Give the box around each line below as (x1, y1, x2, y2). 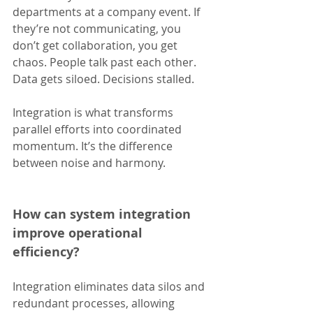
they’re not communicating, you (13, 21, 184, 37)
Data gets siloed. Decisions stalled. (13, 71, 194, 87)
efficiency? (13, 243, 80, 261)
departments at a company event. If (13, 4, 203, 20)
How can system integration (13, 205, 194, 224)
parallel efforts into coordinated (13, 122, 184, 138)
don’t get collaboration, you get (13, 38, 180, 54)
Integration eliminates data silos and (13, 279, 208, 295)
